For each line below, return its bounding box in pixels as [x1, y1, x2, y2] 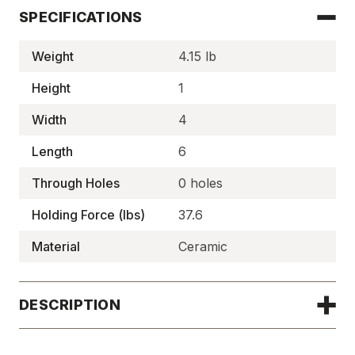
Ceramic [177, 239, 227, 254]
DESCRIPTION [19, 296, 120, 313]
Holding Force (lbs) [32, 207, 145, 223]
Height [32, 80, 71, 96]
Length [32, 143, 73, 159]
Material [32, 239, 80, 254]
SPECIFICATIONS [19, 9, 143, 25]
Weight [32, 48, 74, 64]
